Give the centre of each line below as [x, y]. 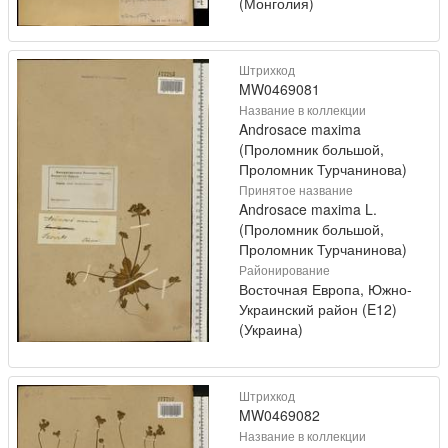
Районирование [284, 269]
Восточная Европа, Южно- [325, 288]
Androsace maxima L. [308, 208]
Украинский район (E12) [318, 308]
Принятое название [296, 189]
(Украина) [271, 328]
